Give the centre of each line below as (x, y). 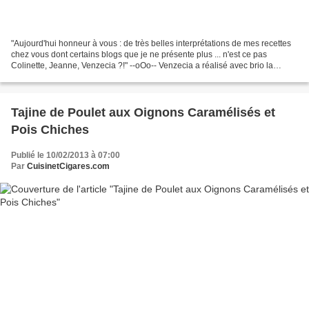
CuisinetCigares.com (68, 167)
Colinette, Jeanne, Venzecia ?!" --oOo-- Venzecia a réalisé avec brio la (142, 66)
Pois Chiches (50, 130)
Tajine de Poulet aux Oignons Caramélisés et (143, 113)
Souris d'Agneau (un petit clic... (69, 77)
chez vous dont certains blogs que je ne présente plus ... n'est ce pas (139, 55)
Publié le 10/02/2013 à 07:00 (66, 156)
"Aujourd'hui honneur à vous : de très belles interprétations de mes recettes (151, 44)
